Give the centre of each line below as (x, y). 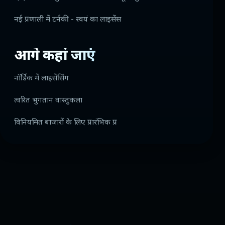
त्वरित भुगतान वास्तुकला (48, 101)
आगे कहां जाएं (55, 57)
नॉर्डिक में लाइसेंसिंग (41, 79)
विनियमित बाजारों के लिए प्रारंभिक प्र (66, 123)
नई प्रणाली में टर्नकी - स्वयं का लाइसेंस (68, 20)
